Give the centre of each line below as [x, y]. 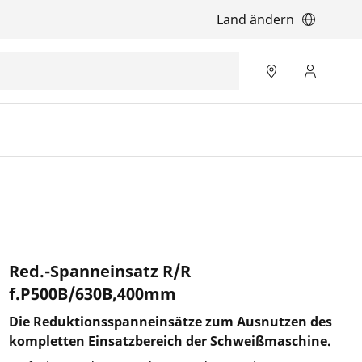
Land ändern [255, 19]
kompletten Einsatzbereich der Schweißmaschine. [170, 341]
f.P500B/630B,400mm [92, 294]
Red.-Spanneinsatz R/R [99, 271]
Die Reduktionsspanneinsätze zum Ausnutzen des [170, 322]
